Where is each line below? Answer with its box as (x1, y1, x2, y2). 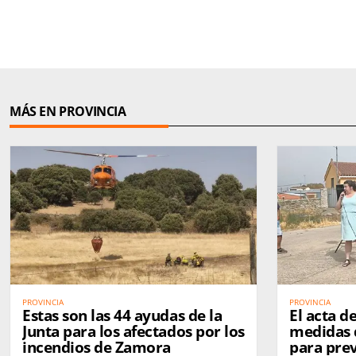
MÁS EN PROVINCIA (10, 102, 126, 120)
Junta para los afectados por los (22, 321, 245, 342)
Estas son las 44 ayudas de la (22, 305, 222, 327)
